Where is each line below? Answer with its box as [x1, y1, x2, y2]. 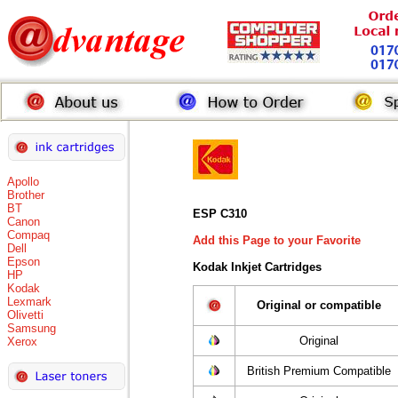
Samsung [7, 322, 56, 335]
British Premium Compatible [246, 364, 391, 378]
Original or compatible [256, 298, 381, 312]
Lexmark [7, 295, 52, 308]
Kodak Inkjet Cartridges [193, 260, 322, 274]
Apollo [7, 175, 39, 188]
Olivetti [7, 308, 44, 322]
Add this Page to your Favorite [193, 234, 361, 247]
